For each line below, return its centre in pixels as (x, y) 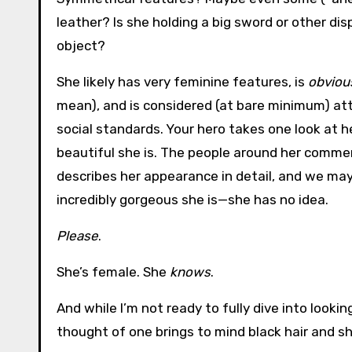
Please (77, 236)
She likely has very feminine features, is (182, 82)
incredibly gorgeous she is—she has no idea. (192, 200)
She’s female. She (113, 272)
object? (81, 46)
